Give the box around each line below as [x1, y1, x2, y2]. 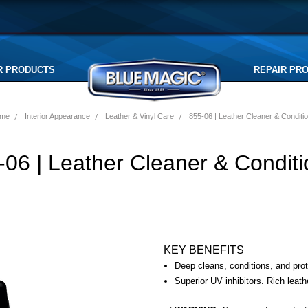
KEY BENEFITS [164, 244, 244, 256]
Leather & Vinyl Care [104, 112, 174, 120]
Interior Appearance [24, 112, 90, 120]
